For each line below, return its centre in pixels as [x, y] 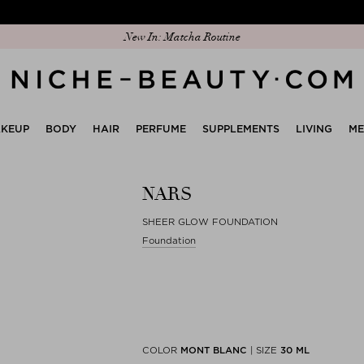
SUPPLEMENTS [241, 128]
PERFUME [161, 128]
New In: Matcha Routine [182, 37]
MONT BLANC [214, 350]
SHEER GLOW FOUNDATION [210, 221]
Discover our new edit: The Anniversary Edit [182, 37]
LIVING [314, 128]
